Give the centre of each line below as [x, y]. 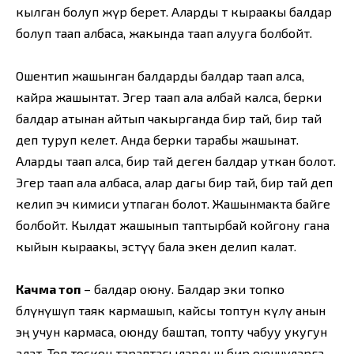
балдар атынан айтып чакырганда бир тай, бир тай [169, 119]
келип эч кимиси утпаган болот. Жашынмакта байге [173, 204]
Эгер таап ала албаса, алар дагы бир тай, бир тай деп [174, 183]
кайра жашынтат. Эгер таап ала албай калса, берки [169, 97]
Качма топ [48, 289]
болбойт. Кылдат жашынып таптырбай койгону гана [173, 225]
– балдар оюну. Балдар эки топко [183, 289]
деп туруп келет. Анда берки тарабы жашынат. [157, 140]
